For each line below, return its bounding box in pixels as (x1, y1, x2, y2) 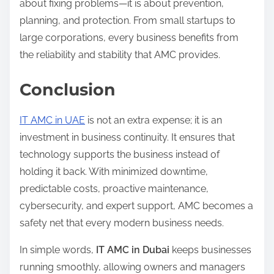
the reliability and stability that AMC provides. (20, 49, 220, 61)
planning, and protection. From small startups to (20, 15, 235, 27)
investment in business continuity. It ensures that (20, 131, 235, 143)
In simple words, (20, 243, 96, 256)
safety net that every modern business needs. (20, 217, 224, 229)
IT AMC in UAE (20, 114, 85, 126)
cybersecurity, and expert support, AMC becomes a (20, 199, 253, 212)
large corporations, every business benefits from (20, 32, 239, 44)
